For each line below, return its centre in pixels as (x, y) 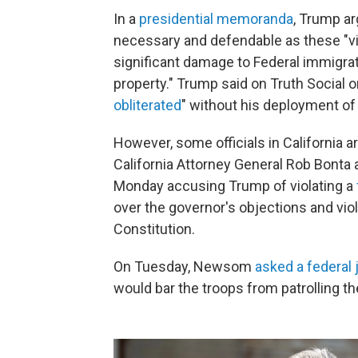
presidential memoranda (216, 19)
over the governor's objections (210, 208)
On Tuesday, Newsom (184, 267)
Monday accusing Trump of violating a (235, 186)
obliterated (147, 105)
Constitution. (154, 229)
